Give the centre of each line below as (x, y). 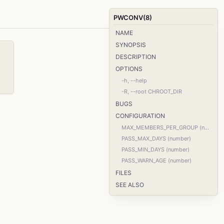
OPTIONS (129, 69)
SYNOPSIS (131, 45)
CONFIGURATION (140, 116)
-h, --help (134, 80)
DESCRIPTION (136, 57)
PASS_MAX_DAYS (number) (156, 138)
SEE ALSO (130, 185)
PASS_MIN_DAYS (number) (155, 149)
